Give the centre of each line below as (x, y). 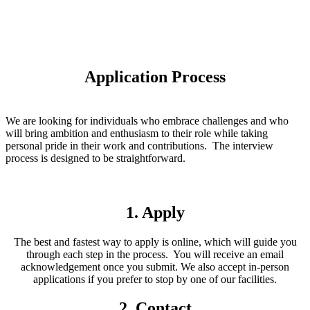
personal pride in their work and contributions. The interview (139, 145)
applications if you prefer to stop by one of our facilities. (155, 279)
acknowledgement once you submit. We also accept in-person (155, 266)
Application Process (155, 76)
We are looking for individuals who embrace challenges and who (147, 120)
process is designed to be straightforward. (95, 158)
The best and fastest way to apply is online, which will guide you (155, 241)
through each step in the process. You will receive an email (155, 254)
